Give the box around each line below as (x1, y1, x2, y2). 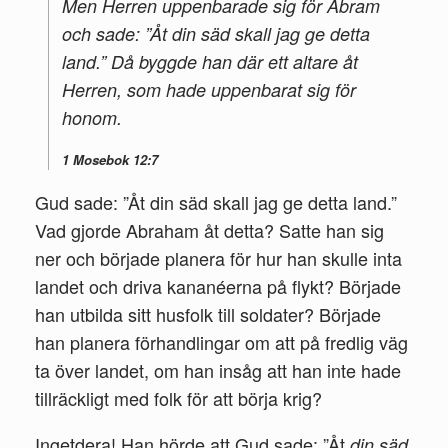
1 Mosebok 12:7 (62, 149, 158, 169)
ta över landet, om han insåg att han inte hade (35, 356, 401, 383)
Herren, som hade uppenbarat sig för (62, 76, 356, 102)
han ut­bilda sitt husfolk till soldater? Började (35, 300, 381, 327)
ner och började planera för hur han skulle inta (35, 244, 402, 271)
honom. (62, 104, 122, 130)
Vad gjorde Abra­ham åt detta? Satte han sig (35, 216, 384, 243)
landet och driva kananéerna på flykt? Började (35, 272, 401, 299)
